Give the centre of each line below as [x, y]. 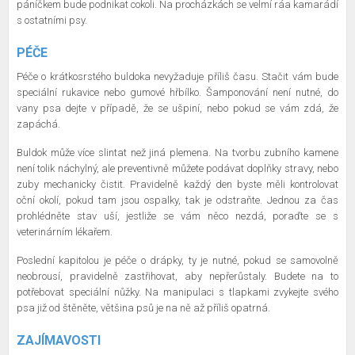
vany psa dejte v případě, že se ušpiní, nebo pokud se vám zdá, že [177, 108]
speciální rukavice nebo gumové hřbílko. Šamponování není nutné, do [177, 92]
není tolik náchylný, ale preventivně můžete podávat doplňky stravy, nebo [177, 168]
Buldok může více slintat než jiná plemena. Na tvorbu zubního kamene [177, 153]
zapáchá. [38, 124]
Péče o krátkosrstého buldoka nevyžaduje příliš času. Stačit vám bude [177, 76]
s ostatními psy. [52, 20]
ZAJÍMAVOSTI [59, 340]
